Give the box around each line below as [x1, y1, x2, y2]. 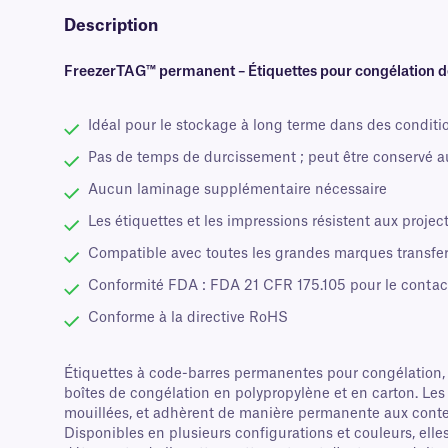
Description [64, 18, 158, 35]
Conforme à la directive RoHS [88, 311, 288, 326]
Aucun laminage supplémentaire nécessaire [88, 183, 387, 198]
